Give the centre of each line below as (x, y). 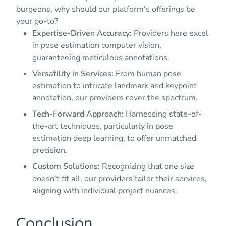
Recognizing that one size (147, 166)
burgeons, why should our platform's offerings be (106, 9)
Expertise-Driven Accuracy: (82, 33)
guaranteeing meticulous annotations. (101, 57)
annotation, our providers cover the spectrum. (115, 98)
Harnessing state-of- (163, 114)
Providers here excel (170, 33)
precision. (50, 150)
